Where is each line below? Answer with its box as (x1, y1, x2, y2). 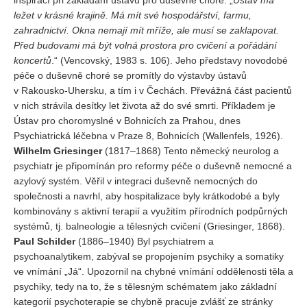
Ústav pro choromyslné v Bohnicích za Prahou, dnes (14, 115, 241, 126)
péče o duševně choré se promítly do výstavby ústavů (14, 70, 247, 81)
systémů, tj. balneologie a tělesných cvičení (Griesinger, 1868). (14, 221, 285, 232)
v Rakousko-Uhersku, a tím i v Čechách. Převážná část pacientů (14, 85, 292, 96)
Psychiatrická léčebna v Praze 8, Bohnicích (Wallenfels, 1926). (14, 130, 283, 141)
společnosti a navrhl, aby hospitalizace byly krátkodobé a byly (14, 191, 280, 201)
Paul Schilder (14, 236, 75, 247)
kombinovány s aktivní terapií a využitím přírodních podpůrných (14, 206, 288, 217)
